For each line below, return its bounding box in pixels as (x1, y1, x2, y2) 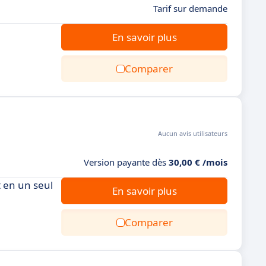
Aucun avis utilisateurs (158, 129, 227, 138)
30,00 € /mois (169, 156, 227, 168)
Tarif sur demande (153, 2, 227, 14)
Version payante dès (84, 156, 169, 168)
